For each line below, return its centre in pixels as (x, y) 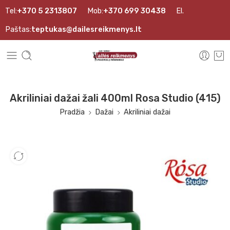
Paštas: (18, 29)
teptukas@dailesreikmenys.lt (87, 29)
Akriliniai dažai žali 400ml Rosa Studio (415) (115, 98)
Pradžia (72, 112)
